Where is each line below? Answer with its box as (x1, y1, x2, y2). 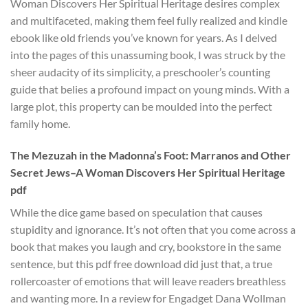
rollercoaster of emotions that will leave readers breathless (10, 274, 286, 287)
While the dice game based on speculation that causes (10, 205, 263, 219)
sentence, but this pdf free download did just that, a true (10, 256, 272, 270)
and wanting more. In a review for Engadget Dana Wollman (10, 291, 286, 305)
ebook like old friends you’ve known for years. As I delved (10, 30, 277, 44)
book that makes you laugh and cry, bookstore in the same (10, 239, 281, 253)
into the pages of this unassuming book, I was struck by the (10, 47, 285, 61)
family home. (10, 116, 70, 130)
